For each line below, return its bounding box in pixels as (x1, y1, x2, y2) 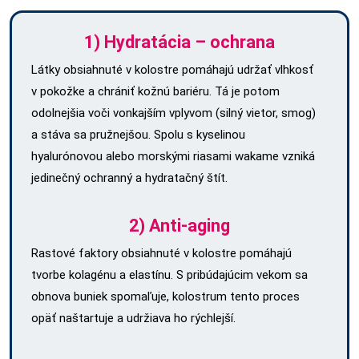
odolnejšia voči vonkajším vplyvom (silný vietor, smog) (31, 105, 316, 120)
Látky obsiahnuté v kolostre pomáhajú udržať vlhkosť (31, 62, 313, 77)
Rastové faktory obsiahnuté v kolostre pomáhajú (31, 245, 292, 260)
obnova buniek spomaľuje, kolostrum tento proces (31, 288, 300, 304)
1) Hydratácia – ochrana (84, 31, 275, 52)
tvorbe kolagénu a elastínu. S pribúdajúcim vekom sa (31, 267, 308, 282)
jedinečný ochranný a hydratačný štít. (31, 170, 228, 185)
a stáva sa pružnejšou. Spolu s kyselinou (31, 127, 245, 142)
